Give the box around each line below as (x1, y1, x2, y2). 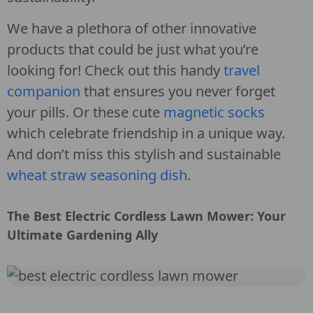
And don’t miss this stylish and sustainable (7, 145, 281, 163)
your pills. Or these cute (7, 103, 163, 122)
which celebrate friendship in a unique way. (7, 124, 285, 143)
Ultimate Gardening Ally (7, 226, 158, 243)
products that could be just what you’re (7, 40, 259, 59)
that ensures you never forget (80, 82, 275, 101)
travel (224, 61, 260, 80)
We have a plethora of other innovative (7, 19, 256, 38)
